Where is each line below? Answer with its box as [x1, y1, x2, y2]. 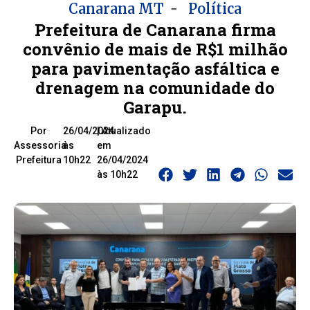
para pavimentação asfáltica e [30, 57, 280, 80]
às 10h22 [96, 169, 138, 181]
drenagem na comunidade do [35, 77, 275, 100]
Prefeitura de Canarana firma [34, 19, 276, 42]
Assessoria [14, 140, 66, 152]
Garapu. [123, 96, 187, 119]
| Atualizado [96, 125, 151, 137]
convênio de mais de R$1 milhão [22, 38, 288, 61]
